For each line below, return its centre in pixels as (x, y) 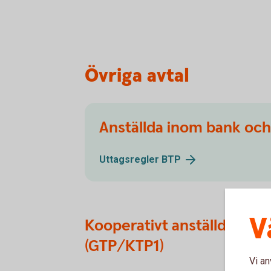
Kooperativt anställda (159, 226)
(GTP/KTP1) (124, 247)
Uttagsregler (130, 159)
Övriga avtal (137, 76)
